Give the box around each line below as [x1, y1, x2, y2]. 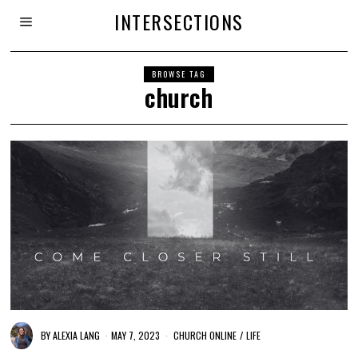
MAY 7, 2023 [111, 328, 161, 342]
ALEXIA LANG [53, 328, 101, 342]
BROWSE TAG [151, 68, 206, 80]
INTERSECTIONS [114, 7, 244, 36]
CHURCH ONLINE [173, 328, 237, 342]
